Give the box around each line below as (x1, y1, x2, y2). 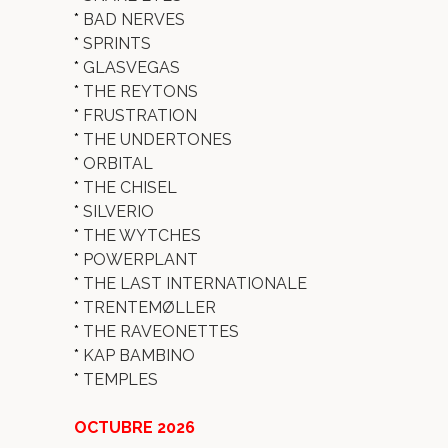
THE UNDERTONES (83, 130, 232, 149)
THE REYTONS (83, 82, 198, 101)
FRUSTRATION (83, 106, 197, 125)
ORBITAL (83, 154, 153, 173)
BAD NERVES (83, 10, 185, 29)
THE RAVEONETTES (83, 322, 239, 341)
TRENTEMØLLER (83, 298, 216, 317)
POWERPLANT (83, 250, 198, 269)
